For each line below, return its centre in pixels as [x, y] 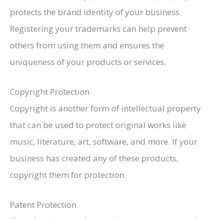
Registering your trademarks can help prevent [98, 28]
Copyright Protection [50, 91]
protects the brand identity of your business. [96, 12]
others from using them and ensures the [87, 45]
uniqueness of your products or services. [88, 62]
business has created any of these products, [94, 158]
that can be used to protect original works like [98, 125]
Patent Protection [43, 205]
